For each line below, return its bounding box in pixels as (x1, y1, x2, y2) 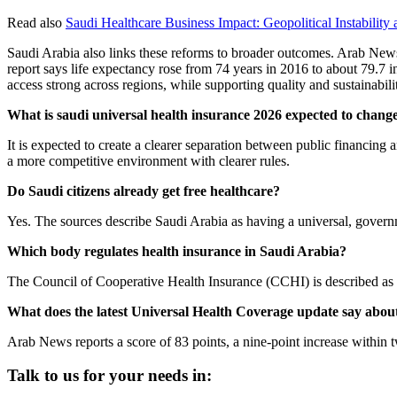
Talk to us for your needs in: (7, 366, 212, 385)
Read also (7, 14, 62, 30)
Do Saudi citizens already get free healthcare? (7, 183, 280, 198)
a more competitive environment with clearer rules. (7, 152, 290, 168)
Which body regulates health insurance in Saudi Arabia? (7, 243, 346, 259)
